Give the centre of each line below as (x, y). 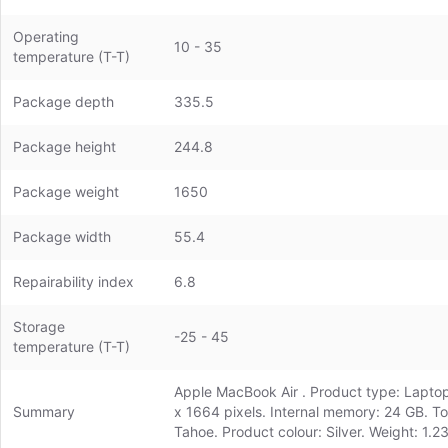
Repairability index (73, 281)
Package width (62, 236)
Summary (44, 411)
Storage (39, 326)
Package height (64, 146)
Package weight (66, 191)
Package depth (63, 101)
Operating (46, 36)
